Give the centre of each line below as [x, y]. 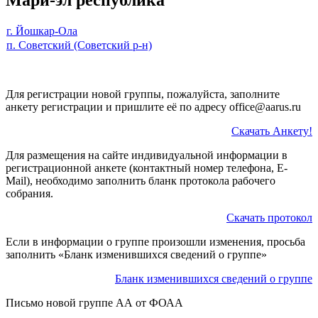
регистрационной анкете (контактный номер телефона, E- [147, 168]
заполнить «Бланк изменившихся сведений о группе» [136, 254]
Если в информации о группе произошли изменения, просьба [155, 241]
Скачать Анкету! [272, 131]
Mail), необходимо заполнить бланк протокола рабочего [141, 180]
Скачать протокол [269, 217]
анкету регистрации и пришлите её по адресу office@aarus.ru [153, 106]
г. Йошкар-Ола [42, 31]
